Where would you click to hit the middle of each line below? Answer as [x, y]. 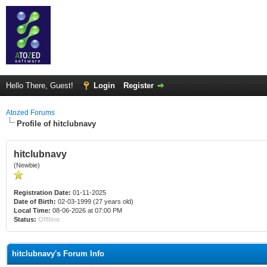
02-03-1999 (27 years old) [95, 201]
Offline [49, 219]
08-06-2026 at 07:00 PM [86, 210]
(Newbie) [27, 165]
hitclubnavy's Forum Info [58, 254]
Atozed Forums [30, 113]
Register [139, 86]
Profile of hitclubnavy [56, 124]
